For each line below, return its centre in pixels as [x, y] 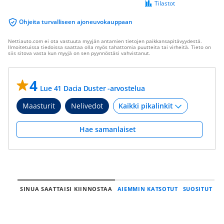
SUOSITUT [197, 189]
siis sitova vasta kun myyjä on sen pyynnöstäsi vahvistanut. [79, 53]
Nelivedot [87, 106]
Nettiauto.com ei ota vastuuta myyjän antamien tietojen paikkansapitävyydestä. [105, 41]
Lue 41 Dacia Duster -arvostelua [92, 88]
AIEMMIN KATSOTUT [147, 189]
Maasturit [39, 106]
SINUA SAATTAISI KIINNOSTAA [66, 189]
